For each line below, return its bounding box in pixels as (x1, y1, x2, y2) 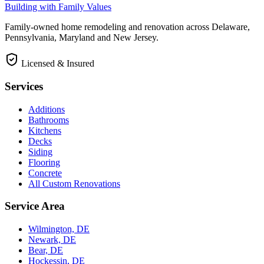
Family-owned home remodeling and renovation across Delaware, (5, 22, 250, 32)
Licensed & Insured (19, 58, 94, 69)
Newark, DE (28, 235, 76, 245)
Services (5, 80, 43, 93)
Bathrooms (28, 114, 69, 125)
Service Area (5, 200, 65, 213)
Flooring (28, 157, 60, 167)
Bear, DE (28, 245, 63, 256)
